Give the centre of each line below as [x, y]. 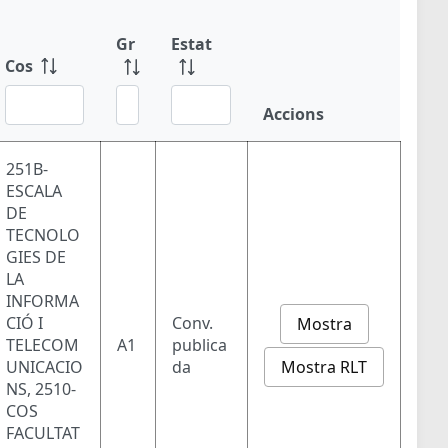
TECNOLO [43, 235]
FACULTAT [43, 433]
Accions [293, 113]
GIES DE [36, 257]
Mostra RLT [324, 366]
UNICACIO [44, 367]
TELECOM [42, 345]
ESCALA [34, 191]
